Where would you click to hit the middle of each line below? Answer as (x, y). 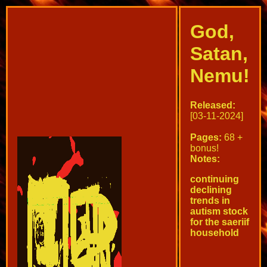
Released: (213, 105)
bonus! (204, 148)
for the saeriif (220, 222)
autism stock (219, 211)
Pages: (206, 137)
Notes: (205, 159)
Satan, (219, 54)
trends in (210, 200)
